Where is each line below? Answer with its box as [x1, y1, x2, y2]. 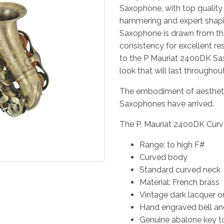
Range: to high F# [139, 139, 205, 149]
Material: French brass [139, 177, 219, 187]
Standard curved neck [139, 164, 220, 174]
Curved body [139, 152, 187, 162]
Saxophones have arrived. [119, 98, 214, 108]
